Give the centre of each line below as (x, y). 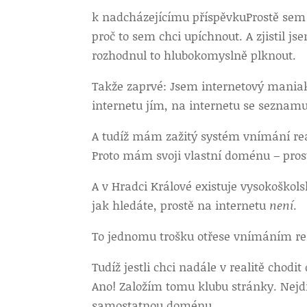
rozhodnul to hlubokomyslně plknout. (194, 55)
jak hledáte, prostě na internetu (181, 205)
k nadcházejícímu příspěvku (169, 16)
